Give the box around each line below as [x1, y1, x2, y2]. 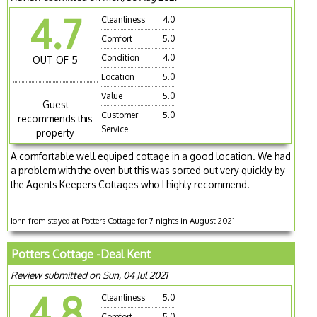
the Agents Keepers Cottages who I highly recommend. [11, 178, 250, 191]
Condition [101, 52, 140, 63]
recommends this [18, 113, 93, 125]
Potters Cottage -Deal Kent [12, 247, 151, 262]
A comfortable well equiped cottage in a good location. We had [11, 150, 292, 163]
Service [101, 123, 129, 134]
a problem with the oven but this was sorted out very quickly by [11, 164, 286, 177]
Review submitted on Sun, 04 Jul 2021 [11, 269, 168, 282]
